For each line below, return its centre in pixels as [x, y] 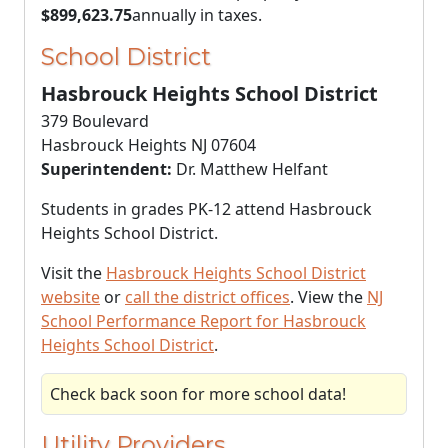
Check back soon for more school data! [198, 394]
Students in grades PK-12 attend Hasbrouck [206, 209]
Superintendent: [106, 169]
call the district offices [207, 297]
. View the [328, 297]
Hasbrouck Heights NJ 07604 [148, 145]
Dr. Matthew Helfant [250, 169]
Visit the [73, 273]
